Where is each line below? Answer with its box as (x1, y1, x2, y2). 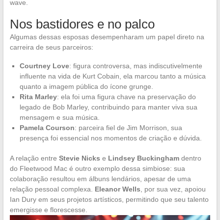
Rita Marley (19, 92, 57, 101)
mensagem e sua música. (19, 113, 100, 121)
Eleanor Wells (94, 185, 140, 193)
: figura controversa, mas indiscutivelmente (69, 61, 202, 70)
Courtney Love (19, 61, 69, 70)
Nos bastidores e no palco (9, 16, 155, 31)
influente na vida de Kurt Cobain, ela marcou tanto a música (19, 72, 206, 80)
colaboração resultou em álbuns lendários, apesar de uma (9, 174, 191, 183)
